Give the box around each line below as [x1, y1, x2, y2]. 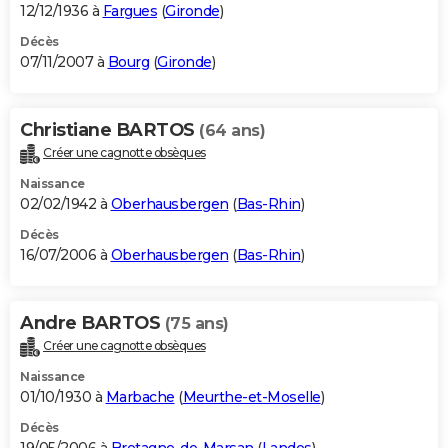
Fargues [102, 2, 157, 21]
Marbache [105, 388, 175, 407]
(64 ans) [199, 121, 265, 141]
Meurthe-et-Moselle [182, 388, 321, 407]
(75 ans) [164, 314, 229, 334]
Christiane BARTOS [20, 119, 199, 142]
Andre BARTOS [20, 312, 165, 335]
